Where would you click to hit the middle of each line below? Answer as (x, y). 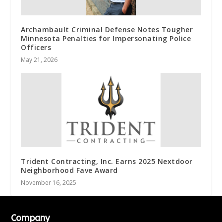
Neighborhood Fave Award (69, 170)
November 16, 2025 (49, 182)
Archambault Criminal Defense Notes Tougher (107, 29)
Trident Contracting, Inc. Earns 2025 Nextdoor (107, 161)
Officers (36, 47)
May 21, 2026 (39, 59)
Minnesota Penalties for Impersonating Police (106, 38)
